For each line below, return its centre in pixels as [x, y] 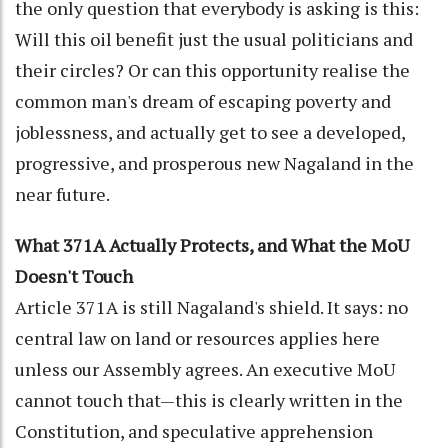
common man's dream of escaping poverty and [203, 100]
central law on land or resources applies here [197, 337]
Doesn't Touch [74, 275]
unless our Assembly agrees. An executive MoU [205, 368]
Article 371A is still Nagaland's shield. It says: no [211, 306]
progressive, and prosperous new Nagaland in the [214, 162]
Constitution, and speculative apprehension [194, 430]
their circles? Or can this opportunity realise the [212, 69]
